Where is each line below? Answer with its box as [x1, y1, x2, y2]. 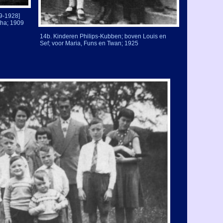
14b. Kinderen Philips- [40, 33, 100, 40]
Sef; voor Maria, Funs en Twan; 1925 [40, 40, 138, 47]
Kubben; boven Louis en [100, 33, 166, 40]
